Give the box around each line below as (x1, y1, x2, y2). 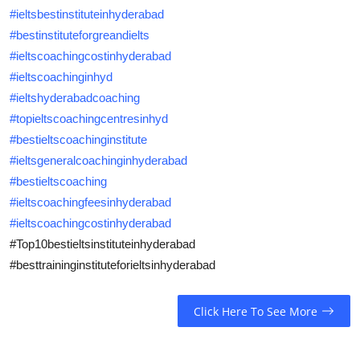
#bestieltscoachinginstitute (10, 133, 147, 147)
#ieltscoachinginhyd (10, 70, 112, 84)
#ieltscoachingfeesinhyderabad (10, 195, 171, 210)
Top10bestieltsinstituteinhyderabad (16, 237, 195, 252)
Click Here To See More (193, 303, 317, 319)
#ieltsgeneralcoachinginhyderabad (10, 153, 187, 168)
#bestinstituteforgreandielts (10, 28, 149, 43)
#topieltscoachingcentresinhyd (10, 112, 168, 126)
